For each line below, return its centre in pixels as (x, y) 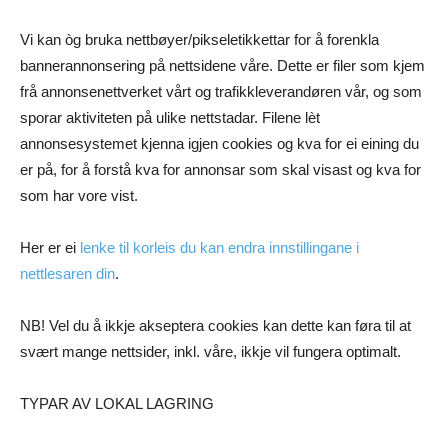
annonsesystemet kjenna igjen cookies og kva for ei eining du (219, 144)
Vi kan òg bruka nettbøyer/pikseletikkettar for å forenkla (199, 40)
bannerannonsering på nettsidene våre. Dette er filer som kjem (222, 66)
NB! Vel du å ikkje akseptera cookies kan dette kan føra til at (215, 326)
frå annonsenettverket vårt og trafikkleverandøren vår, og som (221, 92)
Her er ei (50, 248)
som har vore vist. (79, 196)
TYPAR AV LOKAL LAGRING (117, 404)
